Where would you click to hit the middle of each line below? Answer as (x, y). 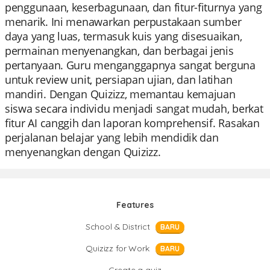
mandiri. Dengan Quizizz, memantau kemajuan (120, 94)
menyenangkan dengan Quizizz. (83, 152)
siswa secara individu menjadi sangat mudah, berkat (134, 108)
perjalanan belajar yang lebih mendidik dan (112, 137)
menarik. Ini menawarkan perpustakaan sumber (123, 22)
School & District (118, 227)
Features (135, 205)
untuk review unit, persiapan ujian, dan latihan (119, 80)
